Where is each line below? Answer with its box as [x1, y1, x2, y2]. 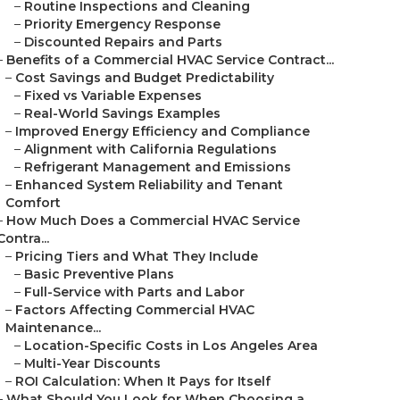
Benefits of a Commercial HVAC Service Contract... [6, 52, 334, 68]
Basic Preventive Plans [24, 266, 174, 282]
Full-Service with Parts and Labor [24, 284, 245, 300]
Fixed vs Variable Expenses [24, 87, 202, 104]
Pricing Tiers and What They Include [15, 248, 258, 264]
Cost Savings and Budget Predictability [15, 70, 274, 86]
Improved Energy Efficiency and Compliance [15, 123, 310, 139]
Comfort [5, 195, 61, 211]
